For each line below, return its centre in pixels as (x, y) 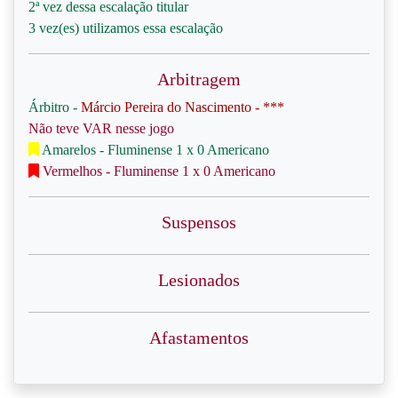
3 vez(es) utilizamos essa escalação (126, 28)
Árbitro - (55, 107)
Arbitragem (199, 79)
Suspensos (199, 222)
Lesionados (199, 280)
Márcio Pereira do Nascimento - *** (183, 107)
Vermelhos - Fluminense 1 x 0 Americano (157, 171)
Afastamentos (199, 338)
